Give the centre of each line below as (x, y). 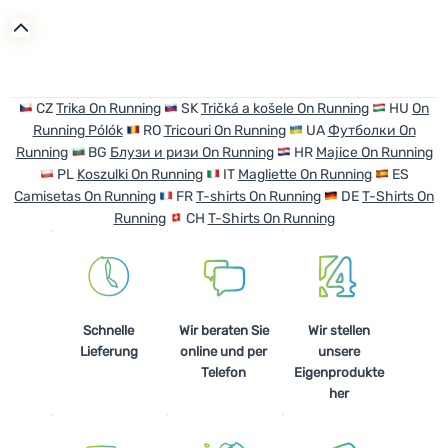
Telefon (224, 372)
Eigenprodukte (339, 372)
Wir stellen (339, 330)
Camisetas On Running (85, 197)
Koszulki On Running (139, 175)
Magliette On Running (304, 175)
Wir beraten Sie (223, 330)
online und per (224, 351)
